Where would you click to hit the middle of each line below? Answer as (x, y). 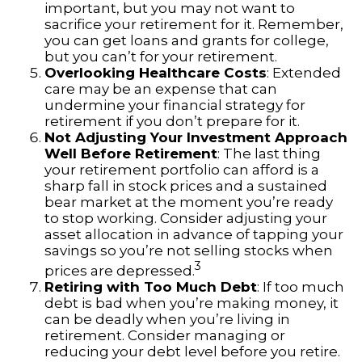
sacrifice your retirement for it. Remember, (194, 25)
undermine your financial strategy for (175, 105)
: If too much (301, 286)
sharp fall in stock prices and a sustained (186, 186)
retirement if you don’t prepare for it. (172, 122)
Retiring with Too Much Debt (151, 286)
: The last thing (269, 154)
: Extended (304, 73)
